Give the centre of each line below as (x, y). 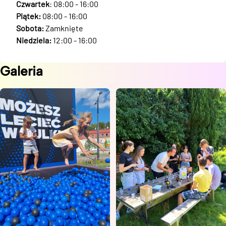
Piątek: (29, 16)
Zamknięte (64, 28)
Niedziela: (34, 40)
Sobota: (30, 28)
